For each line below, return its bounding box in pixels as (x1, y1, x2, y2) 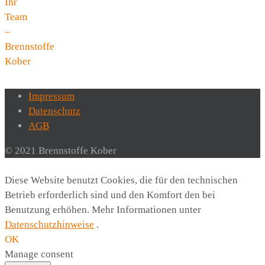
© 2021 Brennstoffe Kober (5, 145, 117, 157)
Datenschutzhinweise (5, 219, 94, 231)
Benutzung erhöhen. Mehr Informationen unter (5, 204, 201, 216)
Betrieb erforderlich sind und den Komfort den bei (5, 189, 215, 201)
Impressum (28, 91, 75, 102)
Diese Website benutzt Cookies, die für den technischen (5, 174, 238, 186)
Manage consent (5, 248, 73, 260)
